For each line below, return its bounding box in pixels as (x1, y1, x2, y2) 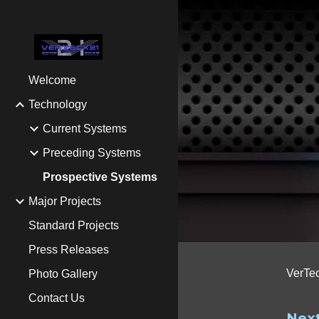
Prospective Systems (43, 171, 157, 183)
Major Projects (28, 195, 101, 207)
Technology (28, 98, 87, 110)
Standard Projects (28, 219, 119, 231)
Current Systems (43, 122, 127, 135)
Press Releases (28, 244, 109, 256)
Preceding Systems (43, 147, 141, 159)
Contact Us (28, 292, 85, 304)
